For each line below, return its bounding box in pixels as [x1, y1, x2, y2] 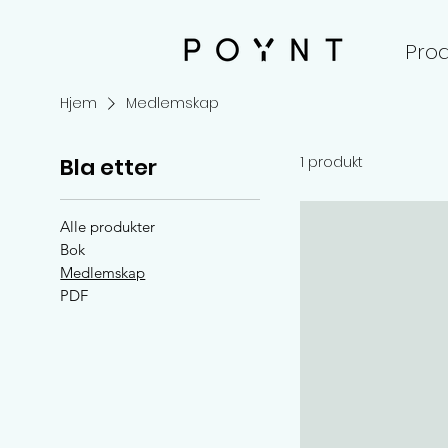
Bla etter [60, 152, 158, 184]
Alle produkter [60, 217, 156, 237]
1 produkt [300, 152, 364, 173]
